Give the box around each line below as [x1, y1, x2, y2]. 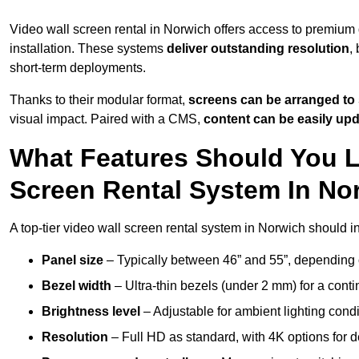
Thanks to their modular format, [10, 93, 185, 107]
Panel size [42, 253, 103, 268]
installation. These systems [10, 42, 167, 56]
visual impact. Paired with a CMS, [10, 112, 204, 127]
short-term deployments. [10, 61, 146, 75]
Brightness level [42, 305, 140, 319]
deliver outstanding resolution [167, 42, 349, 56]
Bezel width [42, 279, 111, 293]
